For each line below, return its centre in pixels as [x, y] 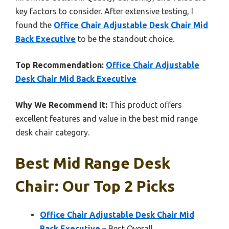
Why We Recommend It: [61, 105]
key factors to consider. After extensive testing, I [104, 12]
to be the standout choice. [125, 39]
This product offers [145, 105]
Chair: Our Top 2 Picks [95, 186]
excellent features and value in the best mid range [107, 119]
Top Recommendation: [60, 65]
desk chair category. [52, 133]
